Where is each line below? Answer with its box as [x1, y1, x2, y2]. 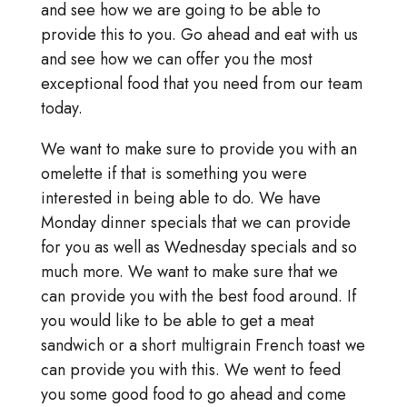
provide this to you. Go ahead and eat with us [40, 23, 358, 47]
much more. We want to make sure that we [40, 260, 338, 284]
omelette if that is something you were [40, 162, 307, 186]
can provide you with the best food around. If [40, 284, 356, 309]
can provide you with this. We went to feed [40, 358, 341, 382]
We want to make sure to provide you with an [40, 137, 357, 162]
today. [40, 96, 83, 121]
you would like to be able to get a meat [40, 309, 314, 333]
